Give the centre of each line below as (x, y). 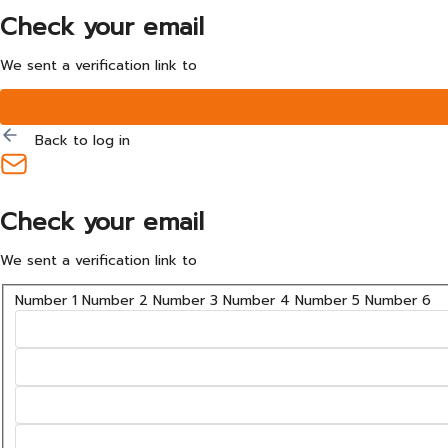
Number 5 (327, 301)
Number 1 (45, 301)
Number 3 (185, 301)
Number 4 (256, 301)
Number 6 (397, 301)
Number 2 (114, 301)
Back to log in (75, 140)
